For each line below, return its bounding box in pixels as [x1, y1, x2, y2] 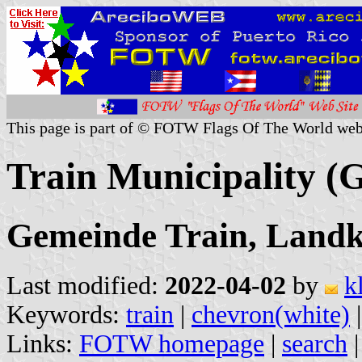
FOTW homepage [79, 329, 264, 358]
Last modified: [6, 271, 165, 300]
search [282, 329, 347, 358]
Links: [6, 329, 79, 358]
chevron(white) [192, 300, 350, 329]
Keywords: [6, 300, 126, 329]
